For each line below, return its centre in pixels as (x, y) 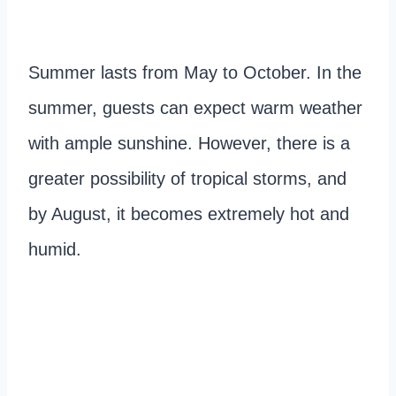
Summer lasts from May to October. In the (195, 73)
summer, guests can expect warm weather (195, 108)
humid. (55, 250)
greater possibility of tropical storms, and (187, 179)
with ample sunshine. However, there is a (189, 144)
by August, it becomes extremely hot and (189, 214)
